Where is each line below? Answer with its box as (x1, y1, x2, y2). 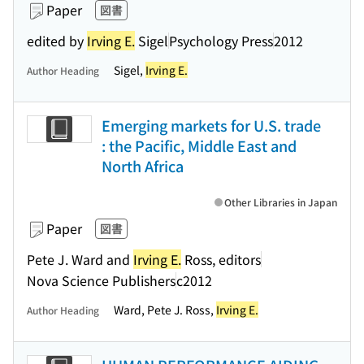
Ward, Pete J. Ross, (114, 301, 216, 318)
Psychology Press (169, 30, 273, 50)
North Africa (102, 155, 184, 176)
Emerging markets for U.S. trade (102, 115, 321, 136)
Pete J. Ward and (27, 249, 133, 269)
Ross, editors (181, 249, 261, 269)
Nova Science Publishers (27, 270, 175, 290)
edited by (27, 30, 87, 50)
